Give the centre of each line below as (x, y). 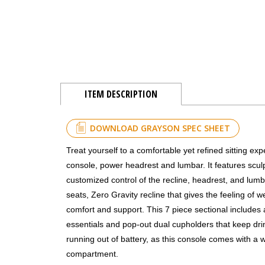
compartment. (92, 253)
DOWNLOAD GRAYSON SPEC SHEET (160, 128)
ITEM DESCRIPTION (121, 94)
